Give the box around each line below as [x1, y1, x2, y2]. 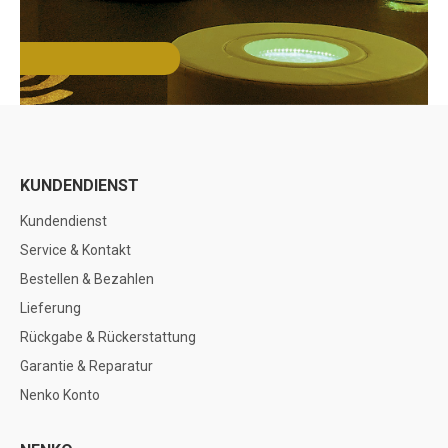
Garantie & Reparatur [20, 358, 153, 374]
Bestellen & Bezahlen [20, 271, 154, 287]
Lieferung [20, 300, 81, 316]
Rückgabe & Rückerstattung [20, 329, 196, 345]
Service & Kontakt [20, 242, 131, 258]
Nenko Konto [20, 387, 100, 403]
